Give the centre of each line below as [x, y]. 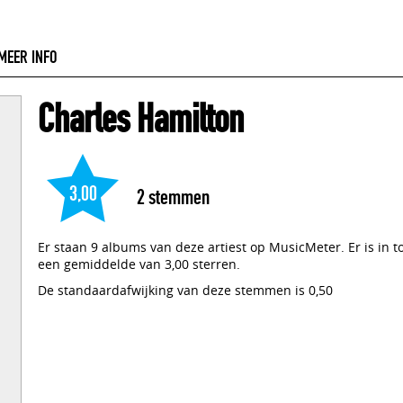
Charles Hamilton [141, 119]
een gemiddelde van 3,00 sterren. [139, 264]
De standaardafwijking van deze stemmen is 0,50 [185, 290]
